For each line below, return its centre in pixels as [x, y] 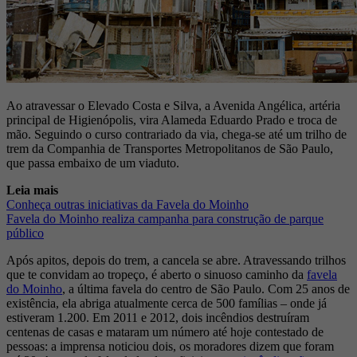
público [25, 233]
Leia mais [32, 190]
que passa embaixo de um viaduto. [93, 163]
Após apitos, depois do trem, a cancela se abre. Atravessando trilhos [176, 261]
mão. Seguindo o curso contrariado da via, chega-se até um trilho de [177, 135]
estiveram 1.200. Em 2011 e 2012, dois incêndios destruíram [158, 318]
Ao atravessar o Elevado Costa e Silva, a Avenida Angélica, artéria [173, 106]
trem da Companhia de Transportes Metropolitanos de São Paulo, [170, 149]
